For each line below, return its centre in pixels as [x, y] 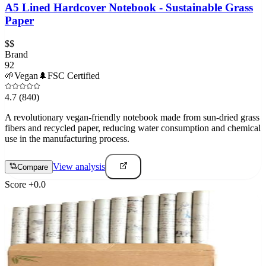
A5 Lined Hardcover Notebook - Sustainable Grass [129, 8]
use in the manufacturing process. [67, 138]
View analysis [79, 166]
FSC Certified [74, 75]
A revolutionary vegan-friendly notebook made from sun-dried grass [132, 117]
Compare [33, 167]
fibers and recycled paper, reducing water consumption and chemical [133, 128]
